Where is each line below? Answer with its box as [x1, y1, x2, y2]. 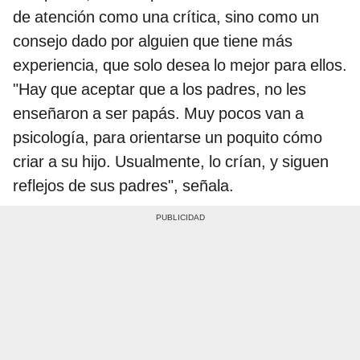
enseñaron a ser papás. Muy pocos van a [13, 103, 304, 123]
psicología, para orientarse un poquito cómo [13, 127, 322, 147]
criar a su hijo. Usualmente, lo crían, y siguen [13, 151, 329, 171]
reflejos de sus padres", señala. [13, 175, 234, 195]
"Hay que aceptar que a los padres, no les [13, 79, 306, 99]
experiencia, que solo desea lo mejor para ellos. [13, 55, 347, 75]
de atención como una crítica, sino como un [13, 6, 319, 27]
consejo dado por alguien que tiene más [13, 31, 292, 51]
